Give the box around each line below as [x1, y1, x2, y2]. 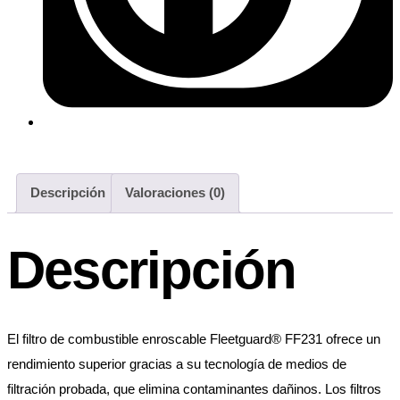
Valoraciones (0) [125, 185, 225, 201]
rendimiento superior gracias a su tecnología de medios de [7, 356, 346, 372]
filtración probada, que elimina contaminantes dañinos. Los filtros [7, 381, 381, 397]
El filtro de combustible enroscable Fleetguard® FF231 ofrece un [7, 331, 380, 347]
